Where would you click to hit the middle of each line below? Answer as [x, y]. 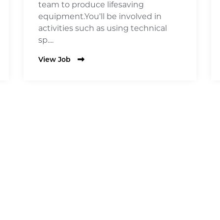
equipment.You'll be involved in [100, 16]
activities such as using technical [103, 28]
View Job [55, 60]
